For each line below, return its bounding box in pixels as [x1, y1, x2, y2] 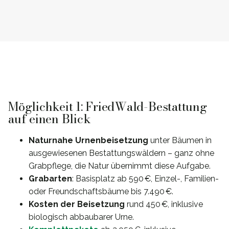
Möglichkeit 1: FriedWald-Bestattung [8, 97, 207, 117]
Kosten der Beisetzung [29, 199, 125, 209]
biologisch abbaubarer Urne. [29, 212, 134, 222]
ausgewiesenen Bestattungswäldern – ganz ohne [29, 148, 214, 158]
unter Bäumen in [148, 135, 212, 145]
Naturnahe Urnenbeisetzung [29, 135, 148, 145]
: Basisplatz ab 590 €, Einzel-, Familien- [72, 174, 219, 184]
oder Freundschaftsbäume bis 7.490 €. [29, 187, 173, 196]
